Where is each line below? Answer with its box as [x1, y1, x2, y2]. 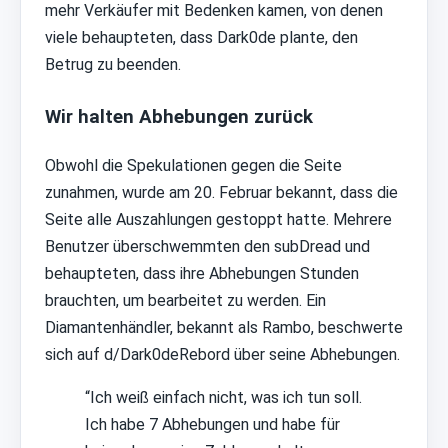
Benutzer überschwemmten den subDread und [45, 236, 370, 256]
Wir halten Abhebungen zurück [45, 106, 313, 129]
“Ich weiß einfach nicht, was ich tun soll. [85, 387, 362, 407]
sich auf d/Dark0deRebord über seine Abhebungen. [45, 344, 400, 364]
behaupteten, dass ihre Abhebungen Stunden [45, 263, 359, 283]
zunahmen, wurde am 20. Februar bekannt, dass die [45, 182, 398, 202]
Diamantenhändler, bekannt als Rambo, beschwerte [45, 317, 403, 337]
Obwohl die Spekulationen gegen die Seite [45, 155, 342, 175]
